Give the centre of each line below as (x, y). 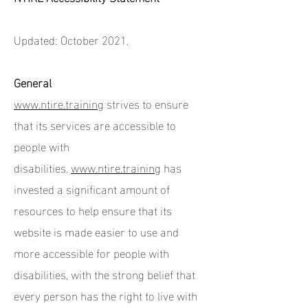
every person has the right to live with (106, 295)
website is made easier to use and (96, 231)
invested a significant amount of (92, 188)
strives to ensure (146, 103)
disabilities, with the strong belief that (104, 273)
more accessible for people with (91, 252)
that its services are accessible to (95, 124)
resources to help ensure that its (93, 209)
